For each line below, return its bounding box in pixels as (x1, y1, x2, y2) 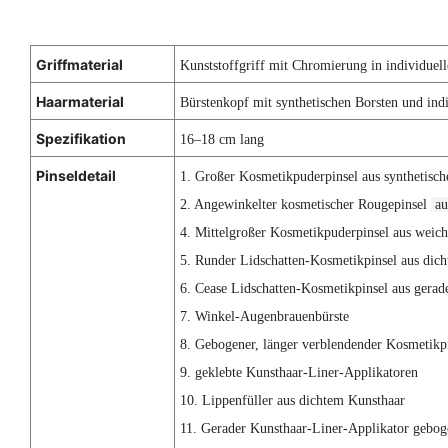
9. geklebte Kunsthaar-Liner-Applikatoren (179, 364, 422, 380)
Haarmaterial (35, 92, 124, 110)
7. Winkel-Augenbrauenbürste (179, 308, 353, 324)
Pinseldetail (35, 166, 116, 184)
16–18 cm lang (179, 131, 264, 147)
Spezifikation (35, 129, 126, 147)
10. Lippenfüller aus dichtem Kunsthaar (179, 392, 409, 408)
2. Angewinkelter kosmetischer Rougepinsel (179, 196, 431, 212)
